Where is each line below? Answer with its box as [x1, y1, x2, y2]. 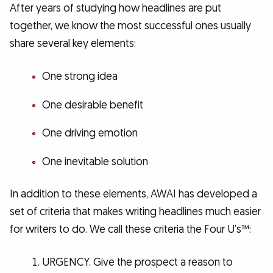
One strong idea [41, 69, 118, 83]
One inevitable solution [41, 154, 148, 169]
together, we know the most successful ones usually [10, 19, 251, 34]
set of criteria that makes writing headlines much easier [10, 205, 261, 219]
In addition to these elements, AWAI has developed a [10, 187, 257, 202]
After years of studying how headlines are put [10, 1, 221, 16]
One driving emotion [41, 126, 138, 141]
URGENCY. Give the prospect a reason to [41, 255, 233, 269]
